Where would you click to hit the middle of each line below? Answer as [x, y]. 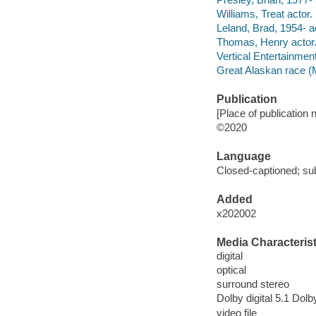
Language [243, 157]
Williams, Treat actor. [264, 13]
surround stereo [253, 284]
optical [231, 270]
